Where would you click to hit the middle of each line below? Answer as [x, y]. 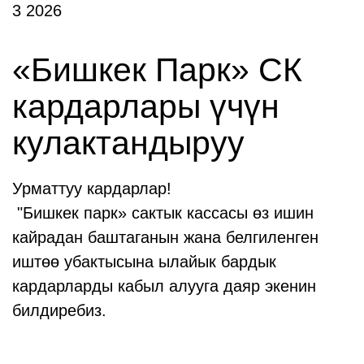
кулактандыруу [128, 143]
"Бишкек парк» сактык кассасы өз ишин [163, 213]
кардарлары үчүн [146, 106]
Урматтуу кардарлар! [92, 188]
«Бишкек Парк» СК [157, 70]
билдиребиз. [59, 310]
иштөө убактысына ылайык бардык [144, 262]
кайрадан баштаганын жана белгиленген [165, 237]
